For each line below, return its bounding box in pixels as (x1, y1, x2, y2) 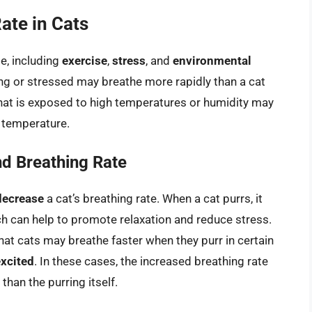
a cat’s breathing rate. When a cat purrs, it (44, 192, 263, 206)
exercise (62, 53, 107, 68)
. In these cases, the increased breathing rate (34, 254, 268, 269)
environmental (173, 53, 251, 68)
